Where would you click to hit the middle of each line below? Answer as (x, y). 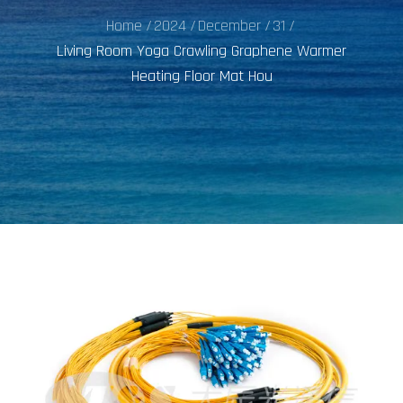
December (229, 26)
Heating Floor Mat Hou (201, 76)
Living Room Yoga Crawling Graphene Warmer (201, 51)
